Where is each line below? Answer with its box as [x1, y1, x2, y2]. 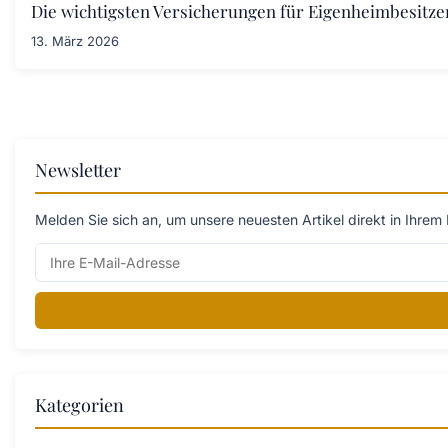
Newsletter [35, 157, 121, 182]
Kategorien [35, 392, 124, 417]
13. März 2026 [31, 32, 119, 49]
